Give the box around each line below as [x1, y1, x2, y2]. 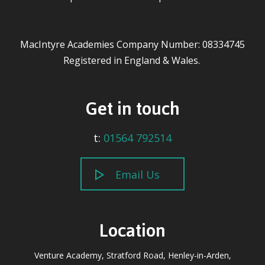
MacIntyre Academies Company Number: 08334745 [20, 38, 245, 51]
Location [99, 218, 166, 241]
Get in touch [85, 96, 180, 119]
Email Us [115, 167, 160, 182]
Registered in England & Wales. [63, 54, 202, 67]
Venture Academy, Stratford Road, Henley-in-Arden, [34, 249, 231, 261]
